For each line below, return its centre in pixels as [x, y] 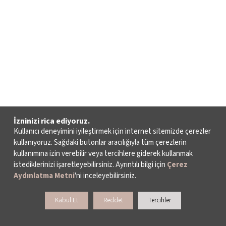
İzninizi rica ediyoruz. [52, 121]
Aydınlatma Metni [44, 176]
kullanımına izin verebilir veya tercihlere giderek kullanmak [103, 154]
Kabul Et [67, 200]
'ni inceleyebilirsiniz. [105, 176]
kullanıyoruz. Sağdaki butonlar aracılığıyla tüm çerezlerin [100, 143]
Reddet [113, 200]
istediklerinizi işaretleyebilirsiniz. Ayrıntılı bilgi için [90, 165]
